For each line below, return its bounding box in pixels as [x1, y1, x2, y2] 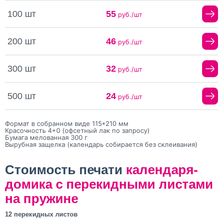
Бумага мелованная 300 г [5, 133, 88, 142]
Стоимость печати [5, 162, 126, 178]
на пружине [5, 191, 78, 207]
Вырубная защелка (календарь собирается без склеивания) [5, 140, 198, 149]
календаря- [126, 162, 198, 178]
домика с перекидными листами [5, 177, 213, 192]
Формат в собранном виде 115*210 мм [5, 119, 128, 128]
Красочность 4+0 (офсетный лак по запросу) [5, 126, 150, 135]
